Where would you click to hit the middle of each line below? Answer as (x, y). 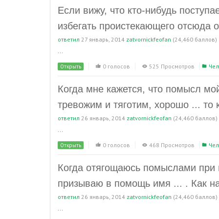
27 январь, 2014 (103, 39)
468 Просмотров (172, 145)
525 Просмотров (172, 66)
